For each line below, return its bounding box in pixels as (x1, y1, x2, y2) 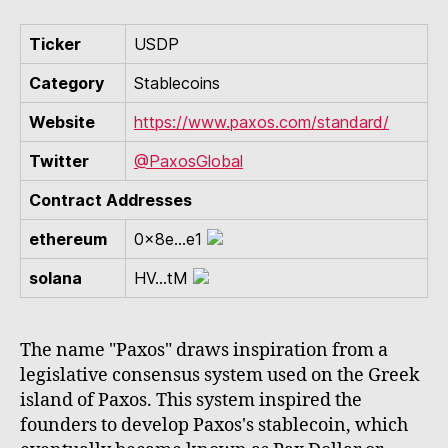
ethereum (29, 228, 107, 249)
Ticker (29, 33, 81, 54)
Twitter (29, 150, 89, 171)
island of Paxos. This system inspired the (20, 388, 362, 412)
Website (29, 111, 95, 132)
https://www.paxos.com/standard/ (134, 111, 389, 132)
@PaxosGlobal (134, 150, 243, 171)
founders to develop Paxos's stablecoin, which (20, 413, 408, 437)
